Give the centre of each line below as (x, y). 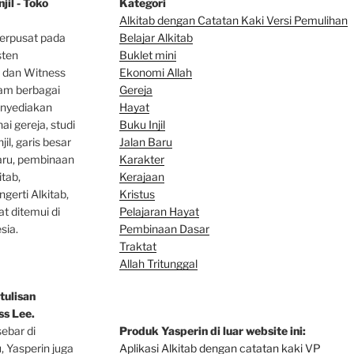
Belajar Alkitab (156, 37)
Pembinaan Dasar (164, 228)
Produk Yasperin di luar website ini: (212, 330)
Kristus (137, 194)
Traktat (137, 246)
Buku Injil (142, 124)
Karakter (141, 159)
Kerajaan (141, 176)
